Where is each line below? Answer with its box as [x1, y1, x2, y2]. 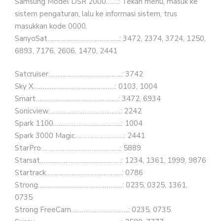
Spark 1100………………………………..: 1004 [15, 118, 143, 128]
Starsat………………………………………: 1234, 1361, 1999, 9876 [15, 155, 206, 165]
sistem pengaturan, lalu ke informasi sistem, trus [15, 8, 177, 19]
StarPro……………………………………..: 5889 [15, 143, 141, 153]
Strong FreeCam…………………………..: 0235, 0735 [15, 205, 171, 215]
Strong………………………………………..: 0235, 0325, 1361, [15, 180, 187, 190]
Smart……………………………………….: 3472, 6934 [15, 94, 161, 104]
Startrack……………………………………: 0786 [15, 168, 143, 178]
